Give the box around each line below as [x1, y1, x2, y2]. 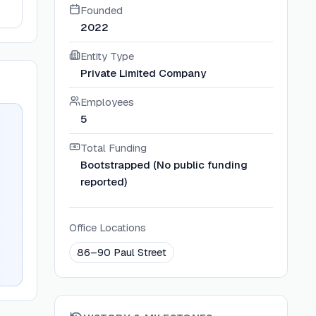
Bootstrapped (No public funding [80, 158, 248, 171]
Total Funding [80, 141, 147, 154]
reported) [80, 175, 128, 188]
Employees [80, 95, 135, 109]
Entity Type [80, 49, 135, 63]
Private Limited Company [80, 66, 207, 80]
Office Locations [69, 221, 147, 234]
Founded [80, 4, 123, 17]
